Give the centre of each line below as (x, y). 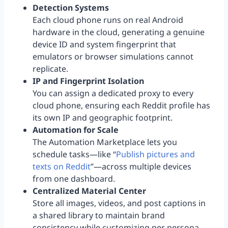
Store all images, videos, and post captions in (119, 203)
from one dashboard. (74, 179)
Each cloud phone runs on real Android (108, 20)
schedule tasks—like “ (74, 154)
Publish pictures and (155, 154)
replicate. (50, 69)
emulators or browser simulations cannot (113, 57)
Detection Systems (71, 8)
